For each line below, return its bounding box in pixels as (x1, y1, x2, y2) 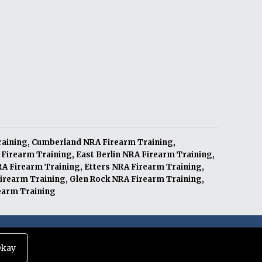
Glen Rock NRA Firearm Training (70, 174, 202, 184)
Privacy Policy (79, 235, 137, 245)
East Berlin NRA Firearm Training (76, 150, 213, 160)
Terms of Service (2, 235, 72, 245)
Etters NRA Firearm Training (84, 162, 202, 172)
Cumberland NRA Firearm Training (32, 137, 174, 147)
